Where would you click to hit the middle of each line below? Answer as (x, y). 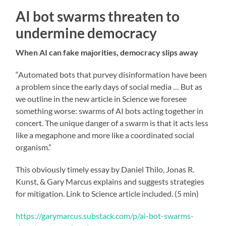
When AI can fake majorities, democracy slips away (107, 52)
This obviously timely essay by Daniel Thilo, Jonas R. (105, 169)
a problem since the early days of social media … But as (109, 86)
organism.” (34, 147)
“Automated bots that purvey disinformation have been (111, 74)
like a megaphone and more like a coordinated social (105, 135)
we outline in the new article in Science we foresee (101, 98)
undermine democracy (87, 33)
